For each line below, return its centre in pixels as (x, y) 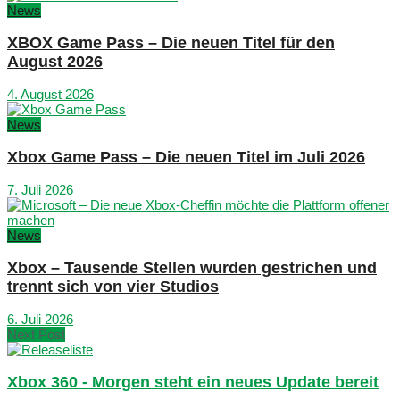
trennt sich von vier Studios (113, 286)
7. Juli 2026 (40, 190)
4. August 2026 (50, 95)
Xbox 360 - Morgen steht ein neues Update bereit (193, 382)
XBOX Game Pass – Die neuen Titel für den (171, 42)
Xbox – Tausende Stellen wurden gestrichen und (192, 267)
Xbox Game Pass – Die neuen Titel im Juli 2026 (186, 157)
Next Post (36, 335)
